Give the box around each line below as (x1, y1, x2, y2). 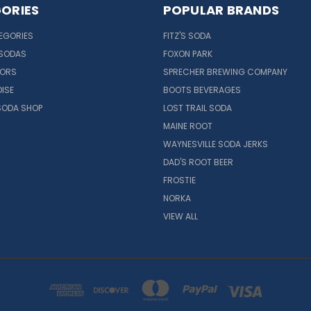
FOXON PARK (162, 47, 212, 60)
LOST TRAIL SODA (162, 101, 232, 114)
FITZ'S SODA (162, 29, 211, 42)
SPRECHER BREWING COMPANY (162, 65, 287, 78)
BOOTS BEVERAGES (162, 83, 241, 96)
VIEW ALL (162, 210, 198, 222)
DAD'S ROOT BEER (162, 155, 233, 168)
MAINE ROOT (162, 119, 212, 132)
